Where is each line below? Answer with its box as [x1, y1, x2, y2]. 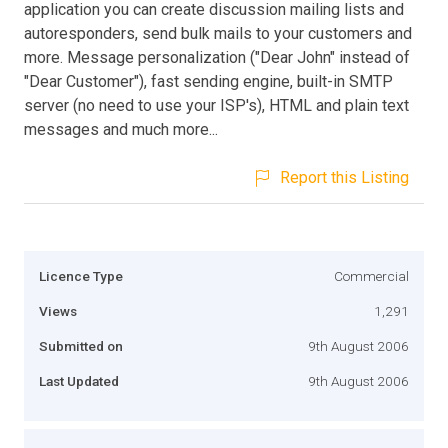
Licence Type [39, 267, 123, 284]
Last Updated [39, 372, 119, 389]
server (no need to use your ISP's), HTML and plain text [24, 95, 409, 115]
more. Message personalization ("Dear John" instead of [24, 47, 410, 67]
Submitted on [39, 337, 123, 354]
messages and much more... [24, 119, 218, 139]
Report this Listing [280, 167, 409, 187]
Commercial [334, 267, 409, 284]
